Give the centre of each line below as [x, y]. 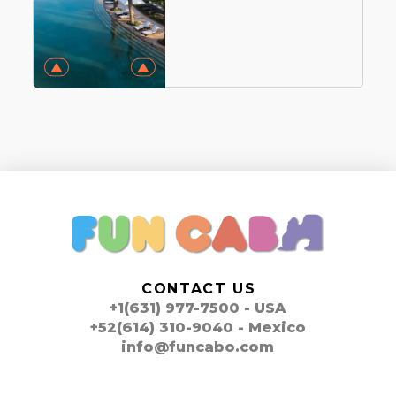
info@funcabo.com [198, 347]
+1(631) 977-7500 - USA [198, 308]
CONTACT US [199, 289]
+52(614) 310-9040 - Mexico [198, 328]
